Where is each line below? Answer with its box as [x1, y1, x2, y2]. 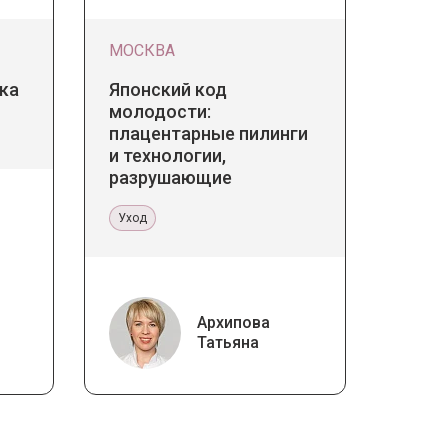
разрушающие [108, 166, 232, 188]
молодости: [108, 100, 211, 122]
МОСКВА [108, 40, 175, 60]
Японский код [108, 78, 227, 100]
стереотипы [108, 188, 213, 210]
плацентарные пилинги [108, 122, 308, 144]
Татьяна [196, 332, 259, 352]
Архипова [196, 312, 270, 332]
